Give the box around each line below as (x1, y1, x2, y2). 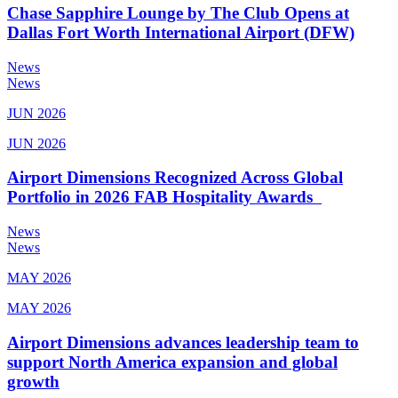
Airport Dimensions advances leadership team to (7, 332, 359, 352)
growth (7, 371, 60, 391)
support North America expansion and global (7, 352, 338, 371)
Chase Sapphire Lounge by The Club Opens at (7, 3, 349, 22)
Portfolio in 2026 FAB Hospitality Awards (7, 187, 322, 207)
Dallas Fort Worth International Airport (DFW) (7, 22, 354, 42)
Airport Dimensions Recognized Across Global (7, 168, 343, 187)
